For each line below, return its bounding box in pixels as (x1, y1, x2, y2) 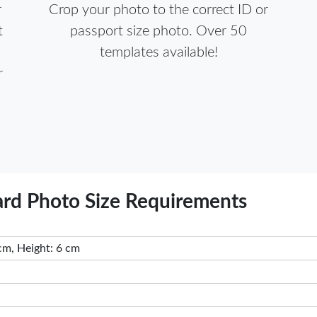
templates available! (99, 45, 218, 59)
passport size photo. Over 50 (70, 24, 247, 38)
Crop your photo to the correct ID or (49, 3, 268, 17)
